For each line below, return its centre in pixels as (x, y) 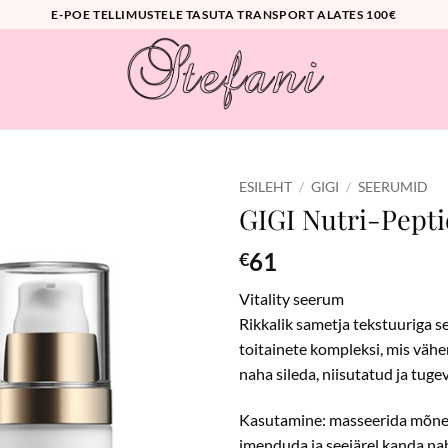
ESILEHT (265, 187)
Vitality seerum (291, 299)
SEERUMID (393, 187)
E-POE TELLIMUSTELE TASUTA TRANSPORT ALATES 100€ (224, 14)
